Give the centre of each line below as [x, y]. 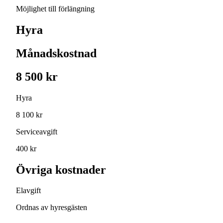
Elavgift [28, 191]
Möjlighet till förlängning [55, 9]
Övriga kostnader [61, 169]
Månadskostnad [56, 53]
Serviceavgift [37, 131]
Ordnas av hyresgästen [52, 208]
